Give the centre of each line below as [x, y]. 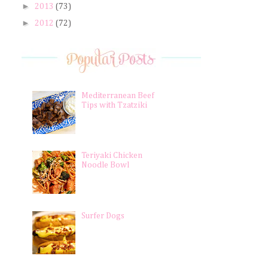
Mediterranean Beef [118, 95]
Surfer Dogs [103, 216]
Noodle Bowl [106, 165]
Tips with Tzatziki [115, 105]
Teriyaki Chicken [112, 156]
